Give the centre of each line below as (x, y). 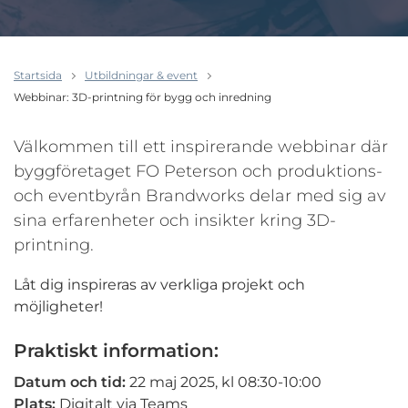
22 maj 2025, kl (184, 382)
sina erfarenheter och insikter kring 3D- (175, 220)
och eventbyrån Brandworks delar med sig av (200, 196)
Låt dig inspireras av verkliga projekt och (159, 285)
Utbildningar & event (141, 75)
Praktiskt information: (116, 351)
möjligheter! (58, 306)
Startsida (38, 75)
